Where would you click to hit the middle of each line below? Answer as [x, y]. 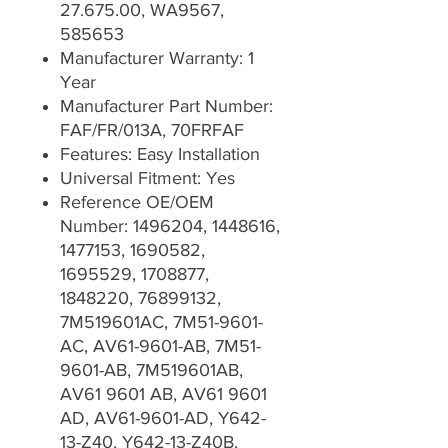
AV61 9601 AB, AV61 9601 [163, 394]
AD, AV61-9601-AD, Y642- [163, 418]
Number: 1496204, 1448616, [170, 226]
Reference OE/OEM [137, 202]
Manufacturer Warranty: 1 [157, 58]
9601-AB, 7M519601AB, [151, 370]
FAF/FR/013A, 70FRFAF [152, 130]
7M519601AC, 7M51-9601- [161, 322]
